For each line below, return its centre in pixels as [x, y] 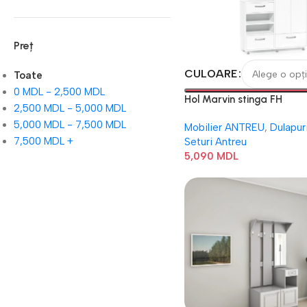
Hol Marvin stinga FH [233, 99]
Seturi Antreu [215, 142]
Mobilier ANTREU [224, 127]
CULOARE [210, 74]
